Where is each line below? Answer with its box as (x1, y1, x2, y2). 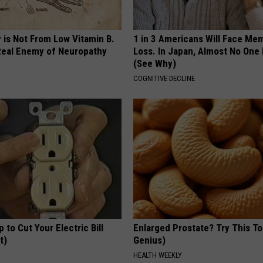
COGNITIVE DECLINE (133, 74, 195, 83)
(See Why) (133, 58, 177, 70)
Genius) (133, 234, 166, 247)
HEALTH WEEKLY (133, 251, 183, 260)
